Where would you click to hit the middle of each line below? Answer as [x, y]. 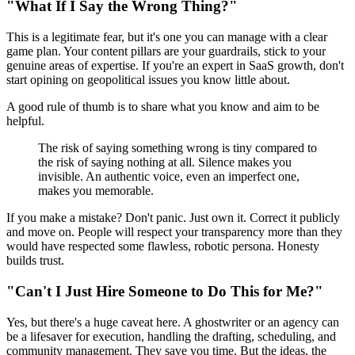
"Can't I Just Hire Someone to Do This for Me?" [165, 291]
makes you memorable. [96, 191]
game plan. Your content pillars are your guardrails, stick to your [166, 52]
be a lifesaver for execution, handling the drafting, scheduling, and [171, 336]
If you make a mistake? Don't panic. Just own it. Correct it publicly [173, 218]
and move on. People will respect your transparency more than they [174, 232]
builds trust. [35, 261]
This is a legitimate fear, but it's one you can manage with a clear [167, 37]
